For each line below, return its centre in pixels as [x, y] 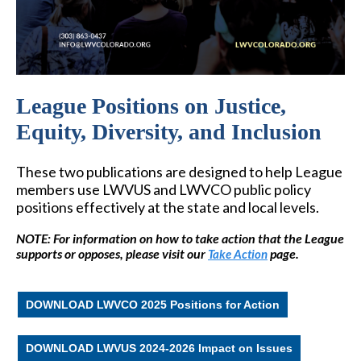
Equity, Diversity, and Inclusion [169, 132]
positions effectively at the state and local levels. [168, 207]
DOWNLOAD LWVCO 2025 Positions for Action [153, 305]
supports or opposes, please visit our [112, 254]
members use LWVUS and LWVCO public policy [164, 190]
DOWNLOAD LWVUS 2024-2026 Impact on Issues [159, 349]
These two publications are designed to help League [179, 172]
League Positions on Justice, [151, 106]
